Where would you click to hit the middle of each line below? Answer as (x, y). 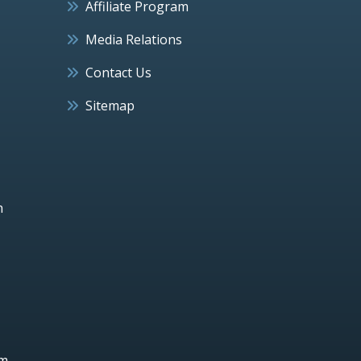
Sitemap (110, 105)
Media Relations (134, 39)
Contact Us (118, 72)
